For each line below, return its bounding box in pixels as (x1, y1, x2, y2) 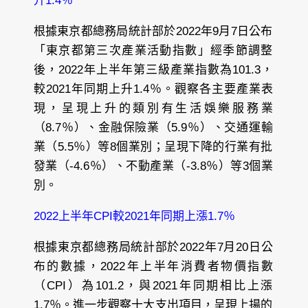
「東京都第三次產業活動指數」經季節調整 (33, 44, 273, 58)
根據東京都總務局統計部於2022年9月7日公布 (33, 25, 273, 38)
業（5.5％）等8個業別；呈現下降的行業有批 (33, 140, 273, 154)
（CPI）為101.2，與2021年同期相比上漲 (33, 279, 273, 293)
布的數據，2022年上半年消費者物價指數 (33, 260, 273, 274)
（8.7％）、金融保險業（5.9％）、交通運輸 (33, 121, 273, 135)
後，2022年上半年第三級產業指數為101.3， (33, 63, 273, 77)
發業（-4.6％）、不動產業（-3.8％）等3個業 (33, 159, 273, 173)
